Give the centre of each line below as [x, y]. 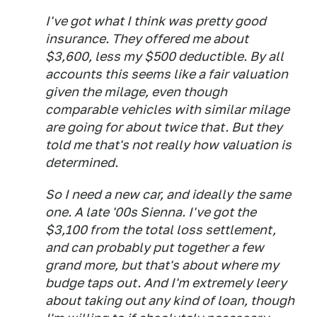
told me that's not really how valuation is [168, 145]
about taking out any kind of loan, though [170, 301]
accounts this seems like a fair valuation [167, 74]
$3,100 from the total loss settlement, [161, 230]
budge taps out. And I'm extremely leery [166, 283]
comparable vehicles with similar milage [167, 110]
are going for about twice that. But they [164, 127]
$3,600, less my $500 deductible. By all [165, 57]
